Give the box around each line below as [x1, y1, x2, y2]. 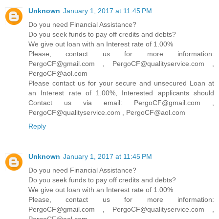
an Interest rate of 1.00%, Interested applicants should [28, 89, 214, 97]
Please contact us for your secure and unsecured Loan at [28, 79, 214, 88]
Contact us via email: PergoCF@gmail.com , [28, 99, 214, 107]
